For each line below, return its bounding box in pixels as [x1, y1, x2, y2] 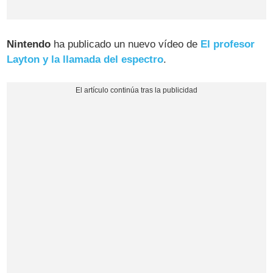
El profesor [200, 38, 255, 50]
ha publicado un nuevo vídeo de [51, 38, 201, 50]
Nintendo [7, 38, 51, 50]
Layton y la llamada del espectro [7, 53, 164, 65]
